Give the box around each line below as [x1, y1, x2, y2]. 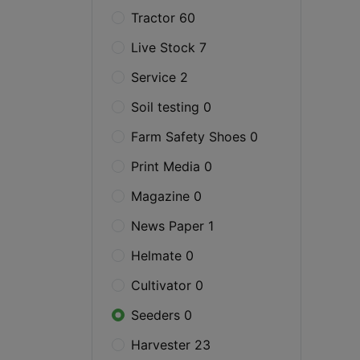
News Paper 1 [131, 218, 214, 234]
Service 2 [131, 69, 188, 85]
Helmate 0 [131, 247, 194, 264]
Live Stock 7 [131, 39, 207, 55]
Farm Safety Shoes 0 [131, 129, 258, 145]
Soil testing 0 [131, 99, 211, 115]
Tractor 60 [131, 10, 195, 26]
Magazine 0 [131, 188, 202, 204]
